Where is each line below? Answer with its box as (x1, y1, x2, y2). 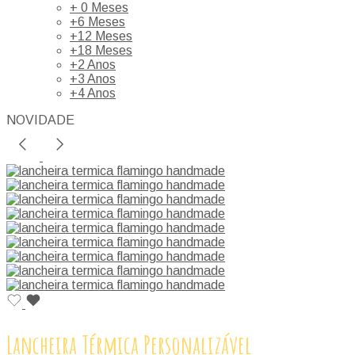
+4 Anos (70, 86, 116, 100)
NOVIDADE (6, 113, 74, 127)
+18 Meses (70, 43, 132, 57)
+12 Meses (70, 29, 132, 43)
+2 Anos (70, 57, 116, 71)
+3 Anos (70, 71, 116, 86)
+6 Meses (70, 14, 125, 29)
